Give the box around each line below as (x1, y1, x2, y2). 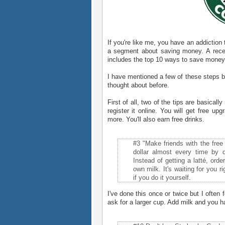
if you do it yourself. (133, 174, 191, 182)
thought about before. (107, 81, 169, 89)
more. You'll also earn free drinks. (107, 116, 204, 123)
